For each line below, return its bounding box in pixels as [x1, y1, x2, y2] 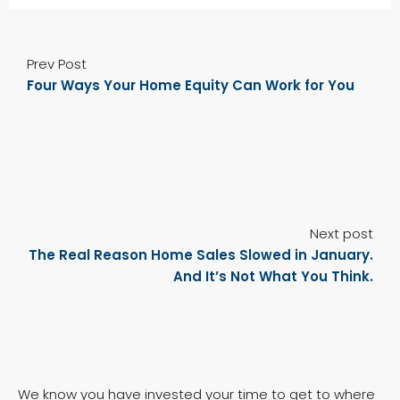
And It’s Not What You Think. [173, 267, 373, 287]
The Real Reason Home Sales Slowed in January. [29, 246, 373, 265]
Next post [310, 224, 373, 244]
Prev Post [27, 54, 87, 74]
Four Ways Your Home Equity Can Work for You [27, 76, 354, 96]
